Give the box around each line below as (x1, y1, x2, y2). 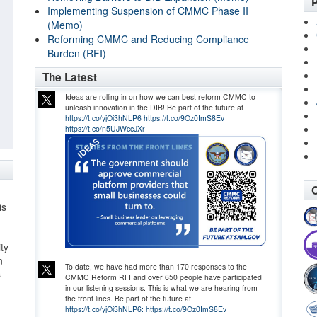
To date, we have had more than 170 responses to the (64, 261, 247, 272)
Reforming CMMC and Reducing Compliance (47, 32, 249, 46)
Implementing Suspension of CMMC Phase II (47, 4, 248, 18)
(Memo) (47, 18, 83, 32)
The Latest (42, 69, 97, 85)
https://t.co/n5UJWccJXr (64, 123, 145, 134)
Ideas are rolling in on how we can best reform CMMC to (64, 91, 255, 103)
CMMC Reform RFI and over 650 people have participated (64, 272, 262, 283)
